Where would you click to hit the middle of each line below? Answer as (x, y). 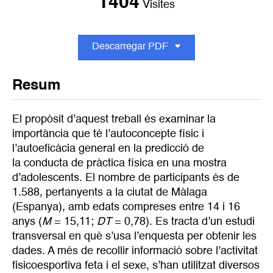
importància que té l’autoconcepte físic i (108, 134)
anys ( (27, 222)
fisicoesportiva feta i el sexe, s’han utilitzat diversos (136, 266)
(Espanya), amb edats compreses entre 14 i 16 (126, 207)
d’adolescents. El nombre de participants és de (126, 178)
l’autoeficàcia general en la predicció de (108, 149)
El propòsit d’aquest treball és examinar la (114, 120)
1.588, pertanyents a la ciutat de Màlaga (110, 193)
